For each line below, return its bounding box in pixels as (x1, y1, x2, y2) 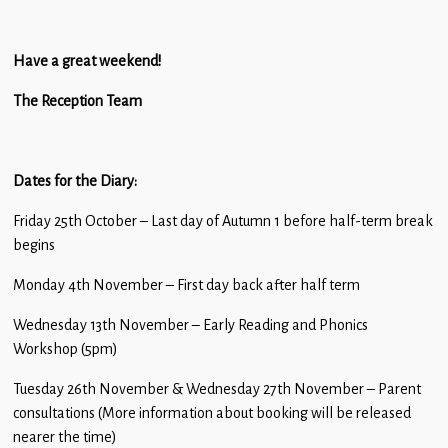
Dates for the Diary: (13, 172, 137, 191)
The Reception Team (13, 92, 145, 111)
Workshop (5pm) (13, 340, 117, 359)
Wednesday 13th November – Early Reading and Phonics (13, 316, 368, 335)
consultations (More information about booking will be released (13, 404, 411, 423)
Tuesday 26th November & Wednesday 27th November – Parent (13, 380, 421, 399)
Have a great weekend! (13, 52, 161, 71)
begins (13, 236, 55, 255)
